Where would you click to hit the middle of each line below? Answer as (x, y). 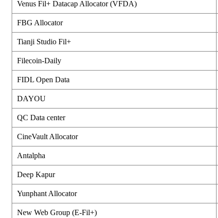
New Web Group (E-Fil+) (57, 212)
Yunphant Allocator (47, 193)
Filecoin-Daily (39, 60)
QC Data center (41, 117)
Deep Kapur (36, 174)
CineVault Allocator (47, 136)
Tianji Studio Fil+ (44, 41)
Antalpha (31, 155)
